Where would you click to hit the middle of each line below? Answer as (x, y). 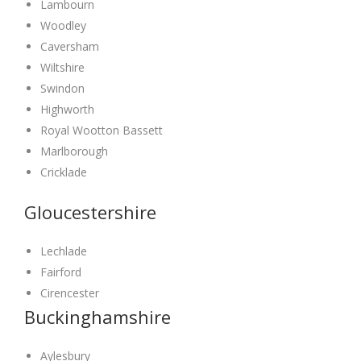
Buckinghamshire (98, 316)
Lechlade (64, 251)
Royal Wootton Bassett (102, 130)
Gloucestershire (90, 212)
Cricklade (64, 172)
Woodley (63, 25)
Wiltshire (62, 67)
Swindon (62, 88)
